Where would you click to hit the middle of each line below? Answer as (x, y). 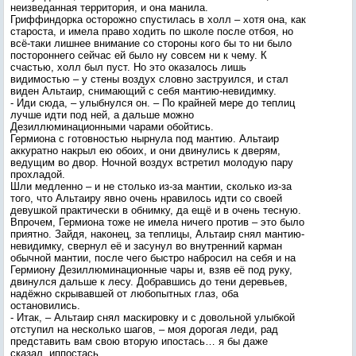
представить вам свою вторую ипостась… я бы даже (139, 341)
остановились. (45, 306)
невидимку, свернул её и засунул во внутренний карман (146, 246)
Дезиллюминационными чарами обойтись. (112, 127)
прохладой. (38, 174)
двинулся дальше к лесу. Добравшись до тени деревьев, (149, 282)
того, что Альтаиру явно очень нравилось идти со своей (146, 198)
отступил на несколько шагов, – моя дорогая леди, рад (144, 329)
